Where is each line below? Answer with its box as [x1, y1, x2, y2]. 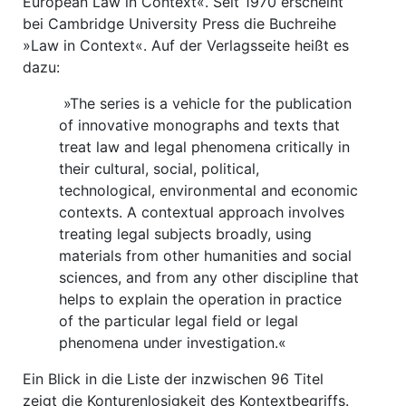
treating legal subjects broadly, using [59, 225, 312, 243]
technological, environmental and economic [59, 181, 358, 199]
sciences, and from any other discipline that [59, 268, 359, 286]
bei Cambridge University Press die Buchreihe [23, 14, 336, 33]
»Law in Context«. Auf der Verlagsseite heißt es [23, 36, 349, 54]
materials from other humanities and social [59, 246, 352, 265]
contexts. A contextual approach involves [59, 203, 344, 221]
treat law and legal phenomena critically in [59, 138, 350, 156]
